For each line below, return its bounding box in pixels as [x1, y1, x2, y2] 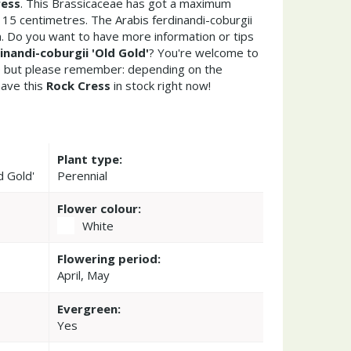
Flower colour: [56, 201, 141, 217]
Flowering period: [56, 251, 161, 267]
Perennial [56, 168, 107, 184]
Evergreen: [56, 301, 121, 317]
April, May [56, 267, 110, 284]
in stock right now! [110, 78, 211, 93]
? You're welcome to [149, 45, 259, 60]
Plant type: [56, 151, 122, 168]
